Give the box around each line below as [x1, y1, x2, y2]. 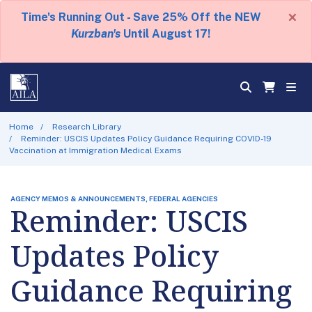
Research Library [52, 121, 122, 132]
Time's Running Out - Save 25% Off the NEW [20, 10, 261, 24]
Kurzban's [71, 27, 120, 40]
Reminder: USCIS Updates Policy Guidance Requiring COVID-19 [21, 133, 272, 143]
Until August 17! [120, 27, 210, 40]
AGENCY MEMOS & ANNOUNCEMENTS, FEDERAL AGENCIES [10, 194, 218, 203]
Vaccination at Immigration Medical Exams [8, 145, 182, 155]
